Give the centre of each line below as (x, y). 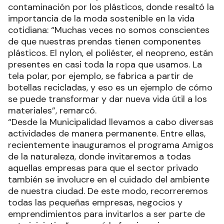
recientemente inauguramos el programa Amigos (111, 145)
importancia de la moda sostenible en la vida (101, 18)
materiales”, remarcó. (52, 110)
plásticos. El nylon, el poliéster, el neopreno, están (110, 53)
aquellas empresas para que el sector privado (103, 168)
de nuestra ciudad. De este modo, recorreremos (108, 191)
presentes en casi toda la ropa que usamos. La (105, 64)
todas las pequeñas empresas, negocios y (95, 202)
